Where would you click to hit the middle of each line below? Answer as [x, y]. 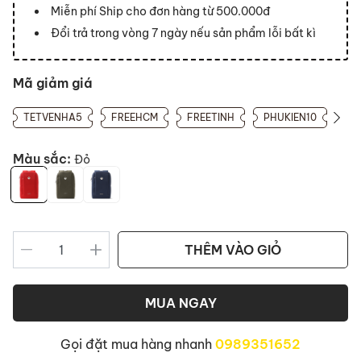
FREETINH [211, 117]
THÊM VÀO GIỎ [233, 250]
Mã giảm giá [53, 83]
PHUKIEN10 [290, 117]
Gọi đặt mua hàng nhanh [138, 344]
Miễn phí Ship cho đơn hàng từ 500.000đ [160, 11]
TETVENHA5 [53, 117]
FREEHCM [135, 117]
